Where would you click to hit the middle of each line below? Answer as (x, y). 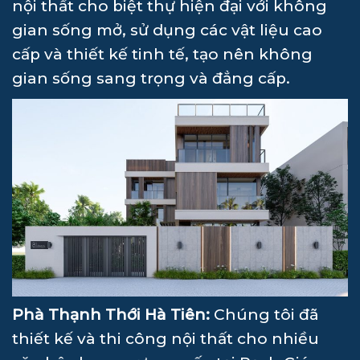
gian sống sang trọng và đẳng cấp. (151, 79)
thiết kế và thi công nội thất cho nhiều (166, 338)
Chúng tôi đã (264, 314)
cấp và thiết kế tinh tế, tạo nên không (162, 55)
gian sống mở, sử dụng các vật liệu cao (167, 31)
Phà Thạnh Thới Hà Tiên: (111, 314)
